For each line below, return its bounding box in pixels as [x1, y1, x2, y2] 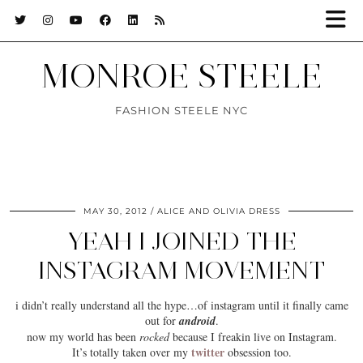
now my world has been [26, 329, 139, 344]
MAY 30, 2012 [83, 206, 147, 216]
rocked [139, 329, 169, 344]
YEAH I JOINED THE [66, 226, 297, 256]
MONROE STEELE [41, 57, 322, 96]
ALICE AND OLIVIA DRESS [156, 206, 280, 216]
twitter [190, 344, 224, 361]
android [178, 313, 216, 329]
